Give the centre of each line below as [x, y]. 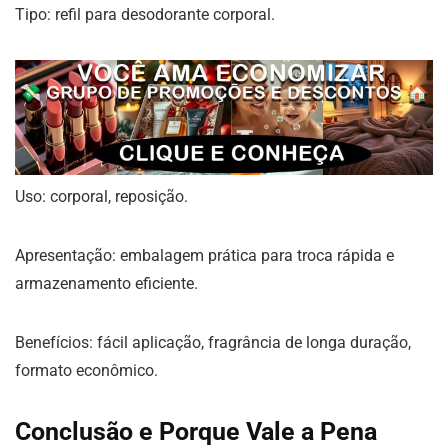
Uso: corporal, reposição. [101, 196]
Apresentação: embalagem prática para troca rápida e [204, 255]
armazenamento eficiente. [106, 283]
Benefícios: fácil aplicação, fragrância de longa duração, [213, 342]
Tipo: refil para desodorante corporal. [145, 14]
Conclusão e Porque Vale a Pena [196, 431]
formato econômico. [86, 370]
